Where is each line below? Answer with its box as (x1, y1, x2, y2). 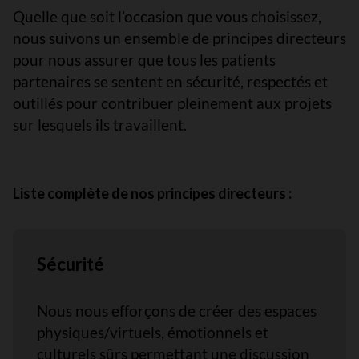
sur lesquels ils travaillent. (13, 115, 187, 134)
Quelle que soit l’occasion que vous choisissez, (13, 7, 321, 26)
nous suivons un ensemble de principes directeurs (13, 29, 346, 47)
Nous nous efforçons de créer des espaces (37, 301, 317, 320)
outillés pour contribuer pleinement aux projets (13, 94, 332, 112)
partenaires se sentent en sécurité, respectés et (13, 72, 328, 91)
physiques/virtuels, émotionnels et (37, 323, 268, 341)
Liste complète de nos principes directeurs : (13, 184, 292, 202)
